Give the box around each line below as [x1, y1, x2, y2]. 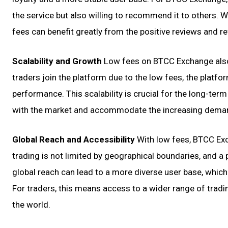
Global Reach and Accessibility [12, 134, 135, 145]
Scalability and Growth [12, 56, 102, 66]
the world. [12, 199, 50, 210]
